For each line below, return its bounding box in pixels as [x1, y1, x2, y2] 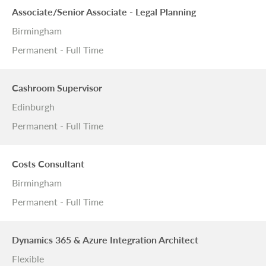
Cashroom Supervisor [12, 81, 102, 95]
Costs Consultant [12, 157, 84, 171]
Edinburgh [12, 100, 55, 114]
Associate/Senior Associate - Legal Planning [12, 5, 196, 19]
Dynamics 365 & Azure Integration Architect [12, 233, 198, 247]
